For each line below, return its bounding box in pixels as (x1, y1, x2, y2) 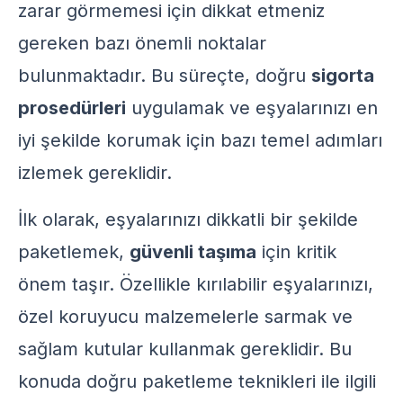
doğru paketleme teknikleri (86, 371, 316, 392)
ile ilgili (316, 371, 376, 392)
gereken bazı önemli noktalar (18, 32, 266, 54)
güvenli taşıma (130, 241, 256, 263)
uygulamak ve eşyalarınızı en (126, 97, 378, 119)
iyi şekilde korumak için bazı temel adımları (18, 130, 382, 151)
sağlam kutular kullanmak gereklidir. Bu (18, 338, 352, 360)
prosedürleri (18, 97, 126, 119)
